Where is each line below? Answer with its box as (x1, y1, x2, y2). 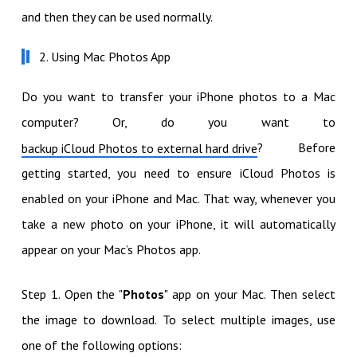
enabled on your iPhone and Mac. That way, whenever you (21, 190, 336, 207)
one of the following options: (21, 337, 182, 354)
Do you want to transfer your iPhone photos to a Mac (21, 88, 336, 105)
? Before (257, 139, 336, 156)
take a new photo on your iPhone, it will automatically (21, 216, 336, 233)
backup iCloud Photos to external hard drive (21, 140, 257, 157)
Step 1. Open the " (21, 286, 124, 303)
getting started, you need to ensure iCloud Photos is (21, 165, 336, 182)
